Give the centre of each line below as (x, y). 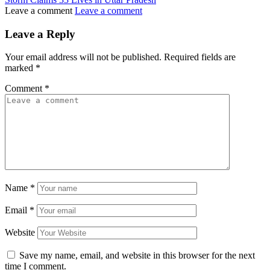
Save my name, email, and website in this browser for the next (137, 256)
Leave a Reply (40, 34)
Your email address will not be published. (83, 57)
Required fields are (200, 57)
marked (20, 68)
